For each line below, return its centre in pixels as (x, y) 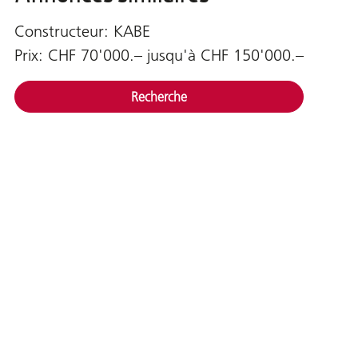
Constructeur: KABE (82, 32)
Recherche (159, 97)
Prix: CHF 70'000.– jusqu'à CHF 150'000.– (159, 56)
